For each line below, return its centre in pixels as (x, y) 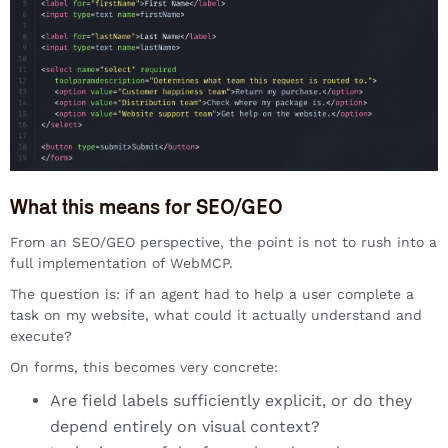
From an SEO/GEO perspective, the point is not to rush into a (223, 241)
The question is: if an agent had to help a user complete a (212, 293)
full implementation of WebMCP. (121, 262)
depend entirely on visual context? (185, 426)
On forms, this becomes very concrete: (144, 366)
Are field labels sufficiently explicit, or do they (231, 400)
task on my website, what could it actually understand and (216, 314)
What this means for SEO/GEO (146, 206)
